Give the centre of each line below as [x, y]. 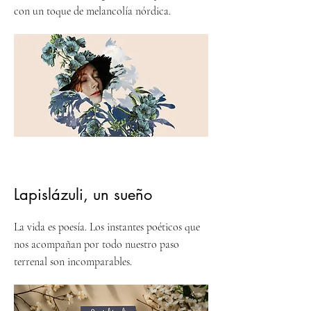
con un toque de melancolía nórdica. [94, 11]
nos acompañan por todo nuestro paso [96, 245]
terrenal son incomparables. [73, 262]
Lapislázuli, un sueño [83, 195]
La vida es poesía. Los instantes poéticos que [107, 227]
